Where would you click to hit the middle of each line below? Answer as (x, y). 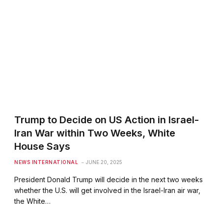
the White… (33, 201)
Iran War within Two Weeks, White (95, 133)
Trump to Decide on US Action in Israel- (107, 120)
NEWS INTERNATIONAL (46, 162)
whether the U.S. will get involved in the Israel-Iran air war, (108, 190)
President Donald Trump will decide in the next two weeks (109, 179)
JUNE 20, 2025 (104, 162)
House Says (42, 146)
